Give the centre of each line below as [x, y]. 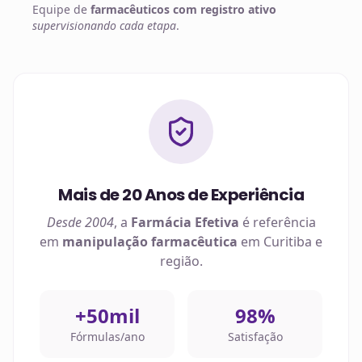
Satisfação [255, 337]
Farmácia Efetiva [185, 222]
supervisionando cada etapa [104, 25]
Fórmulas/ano [107, 337]
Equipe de [61, 9]
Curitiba [288, 242]
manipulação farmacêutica [150, 242]
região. [181, 261]
